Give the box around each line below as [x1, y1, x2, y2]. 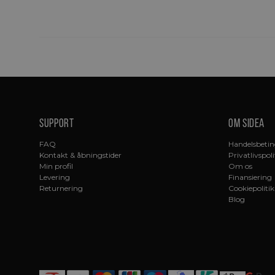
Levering [39, 172, 70, 182]
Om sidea [228, 117, 265, 130]
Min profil [39, 161, 73, 171]
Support [39, 117, 74, 130]
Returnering [39, 184, 83, 193]
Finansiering [228, 172, 272, 182]
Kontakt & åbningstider [39, 150, 122, 160]
